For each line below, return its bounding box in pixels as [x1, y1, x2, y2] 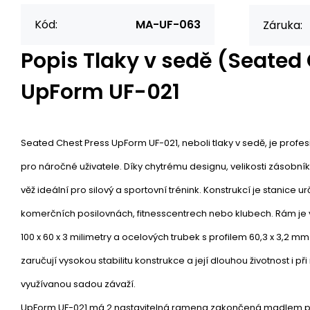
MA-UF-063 [136, 17, 201, 33]
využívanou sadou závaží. [21, 277, 136, 291]
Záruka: [263, 17, 302, 33]
